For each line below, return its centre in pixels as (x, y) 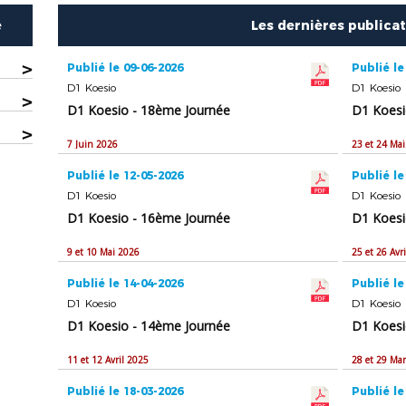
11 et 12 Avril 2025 (108, 360)
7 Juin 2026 (93, 145)
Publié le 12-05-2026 (126, 176)
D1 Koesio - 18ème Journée (149, 111)
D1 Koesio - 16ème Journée (149, 218)
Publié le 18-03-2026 (126, 391)
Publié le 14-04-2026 (126, 284)
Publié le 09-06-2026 (126, 68)
